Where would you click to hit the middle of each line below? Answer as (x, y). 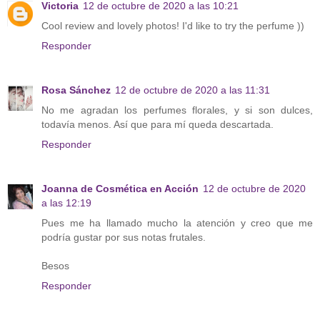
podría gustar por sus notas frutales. (124, 237)
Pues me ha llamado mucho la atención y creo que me (177, 223)
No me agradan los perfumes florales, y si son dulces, (177, 110)
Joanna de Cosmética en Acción (120, 189)
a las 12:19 (66, 203)
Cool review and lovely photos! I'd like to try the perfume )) (173, 26)
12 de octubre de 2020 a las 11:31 (192, 90)
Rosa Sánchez (76, 90)
